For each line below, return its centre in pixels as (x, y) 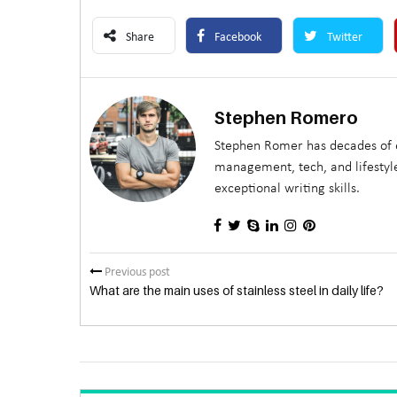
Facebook (237, 37)
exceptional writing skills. (287, 188)
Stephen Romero (286, 117)
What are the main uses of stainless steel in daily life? (236, 290)
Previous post (136, 272)
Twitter (344, 37)
